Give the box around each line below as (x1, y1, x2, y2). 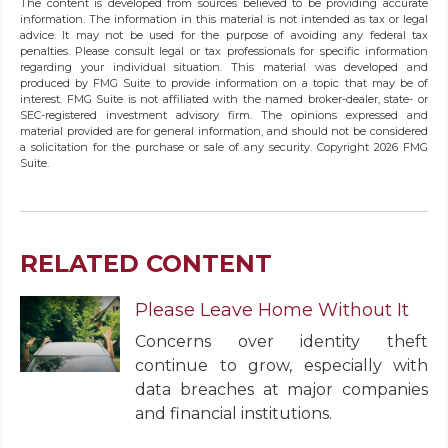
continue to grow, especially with (135, 356, 428, 376)
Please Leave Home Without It (135, 299, 409, 322)
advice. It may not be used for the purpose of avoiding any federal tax (20, 28, 428, 43)
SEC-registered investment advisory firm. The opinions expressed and (20, 108, 428, 123)
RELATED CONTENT (20, 249, 272, 279)
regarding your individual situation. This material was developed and (20, 60, 428, 75)
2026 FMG (374, 140, 428, 155)
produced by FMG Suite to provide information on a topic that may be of (20, 76, 428, 91)
